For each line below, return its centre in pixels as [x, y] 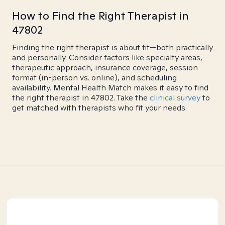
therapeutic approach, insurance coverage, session [105, 68]
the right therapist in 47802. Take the [81, 98]
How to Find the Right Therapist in [100, 16]
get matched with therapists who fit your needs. [99, 108]
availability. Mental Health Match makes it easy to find [110, 88]
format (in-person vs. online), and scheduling [94, 78]
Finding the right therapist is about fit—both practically [113, 47]
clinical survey [175, 98]
